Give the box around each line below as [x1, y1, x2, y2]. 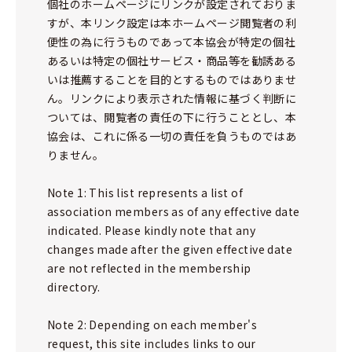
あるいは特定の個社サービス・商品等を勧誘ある [47, 53, 297, 68]
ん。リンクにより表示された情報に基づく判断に [47, 90, 297, 106]
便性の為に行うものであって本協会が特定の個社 [47, 34, 296, 49]
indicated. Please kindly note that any [47, 222, 255, 238]
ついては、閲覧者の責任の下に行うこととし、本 [47, 109, 297, 125]
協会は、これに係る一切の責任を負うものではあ [47, 128, 297, 144]
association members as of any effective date [47, 203, 300, 219]
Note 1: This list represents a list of [47, 185, 243, 200]
